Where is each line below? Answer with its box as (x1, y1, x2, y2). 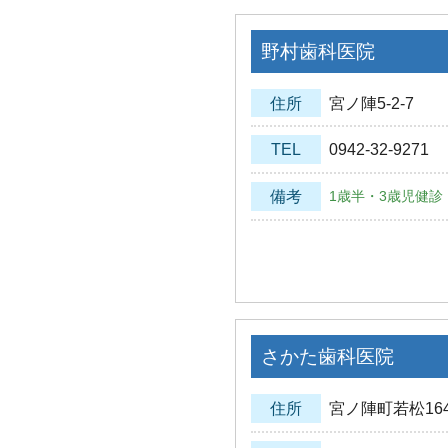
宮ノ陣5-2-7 (328, 94, 414, 112)
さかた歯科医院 (260, 345, 394, 367)
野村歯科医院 (260, 40, 375, 62)
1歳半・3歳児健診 (328, 188, 443, 205)
